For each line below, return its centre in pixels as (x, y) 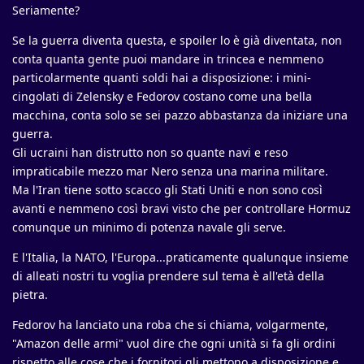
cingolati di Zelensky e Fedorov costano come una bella (162, 97)
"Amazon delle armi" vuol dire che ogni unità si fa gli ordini (174, 344)
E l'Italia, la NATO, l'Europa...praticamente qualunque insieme (180, 258)
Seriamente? (46, 11)
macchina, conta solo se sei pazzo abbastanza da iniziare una (180, 115)
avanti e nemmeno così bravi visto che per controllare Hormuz (182, 209)
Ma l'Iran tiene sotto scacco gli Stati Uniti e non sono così (167, 190)
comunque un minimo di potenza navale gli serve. (149, 227)
